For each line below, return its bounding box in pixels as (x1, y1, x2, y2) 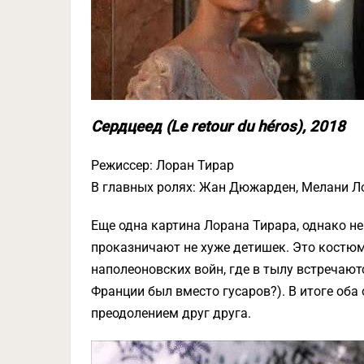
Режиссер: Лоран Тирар (91, 158, 234, 173)
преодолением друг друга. (91, 305, 251, 321)
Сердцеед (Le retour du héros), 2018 (91, 118, 345, 136)
